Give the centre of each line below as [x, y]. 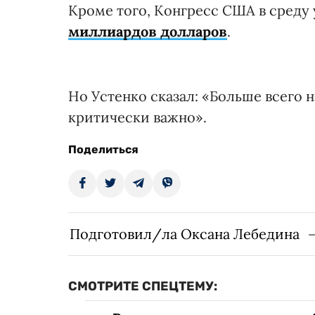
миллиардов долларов [148, 32]
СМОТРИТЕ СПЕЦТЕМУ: [143, 287]
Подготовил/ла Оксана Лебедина [185, 234]
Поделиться [103, 150]
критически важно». [137, 117]
